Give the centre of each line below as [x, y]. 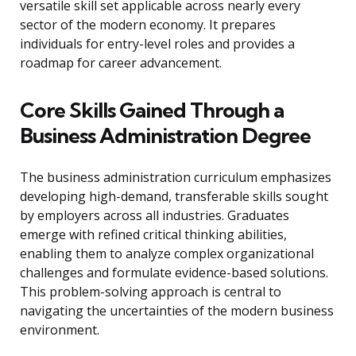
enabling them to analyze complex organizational [167, 254]
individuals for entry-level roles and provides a [157, 44]
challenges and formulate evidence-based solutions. [174, 273]
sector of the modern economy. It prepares [148, 25]
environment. [60, 330]
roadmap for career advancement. [121, 63]
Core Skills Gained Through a [152, 110]
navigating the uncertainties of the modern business [177, 311]
